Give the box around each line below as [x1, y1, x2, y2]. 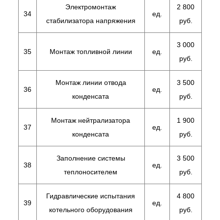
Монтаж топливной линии [49, 48, 132, 55]
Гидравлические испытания [46, 192, 135, 200]
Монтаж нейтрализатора [51, 116, 130, 124]
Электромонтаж [65, 3, 116, 11]
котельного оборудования [49, 206, 133, 214]
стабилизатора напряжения [46, 17, 136, 25]
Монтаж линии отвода [55, 79, 126, 86]
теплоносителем [64, 168, 117, 176]
